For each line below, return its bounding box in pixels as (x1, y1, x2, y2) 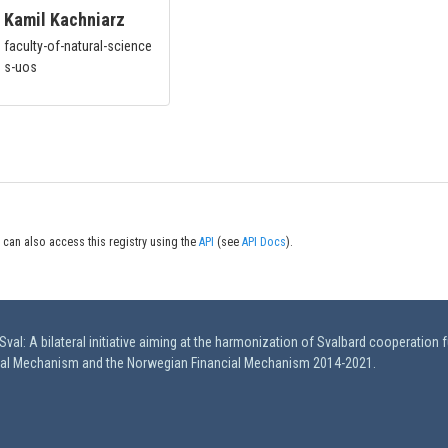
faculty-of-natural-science (4, 38, 152, 54)
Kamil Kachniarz (4, 9, 125, 30)
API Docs (242, 235, 286, 249)
